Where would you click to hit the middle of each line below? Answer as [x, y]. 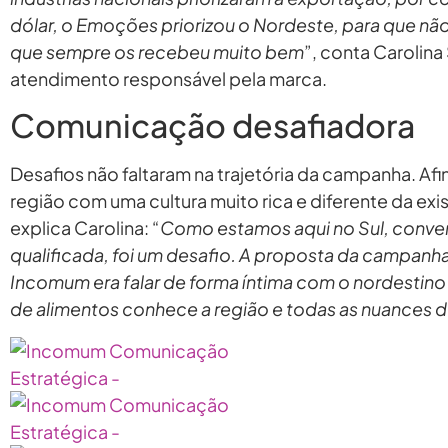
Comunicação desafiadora [212, 125]
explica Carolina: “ [85, 228]
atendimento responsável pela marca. [168, 78]
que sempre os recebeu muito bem [157, 51]
